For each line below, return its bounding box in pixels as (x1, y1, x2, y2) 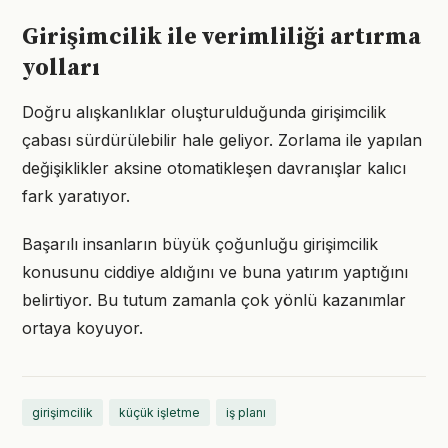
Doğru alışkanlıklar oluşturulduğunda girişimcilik (22, 102, 386, 122)
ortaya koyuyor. (22, 318, 143, 338)
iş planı (226, 405, 266, 420)
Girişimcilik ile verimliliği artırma (22, 22, 421, 52)
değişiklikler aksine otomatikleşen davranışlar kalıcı (22, 158, 406, 178)
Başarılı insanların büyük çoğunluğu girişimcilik (22, 234, 378, 254)
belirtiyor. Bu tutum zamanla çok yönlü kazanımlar (22, 290, 406, 310)
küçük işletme (119, 405, 200, 420)
